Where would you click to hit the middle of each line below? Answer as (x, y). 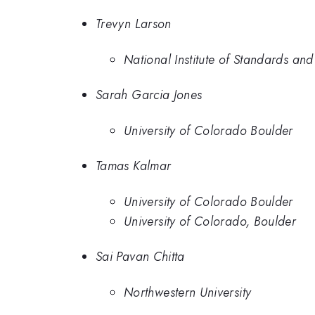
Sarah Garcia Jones (149, 95)
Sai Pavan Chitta (140, 257)
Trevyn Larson (134, 24)
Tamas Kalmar (134, 166)
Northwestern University (188, 292)
